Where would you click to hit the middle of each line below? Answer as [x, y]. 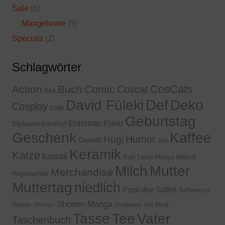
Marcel [186, 157]
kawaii [55, 156]
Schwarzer [194, 190]
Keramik [95, 154]
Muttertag [42, 187]
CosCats [171, 89]
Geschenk [44, 137]
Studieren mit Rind [141, 204]
